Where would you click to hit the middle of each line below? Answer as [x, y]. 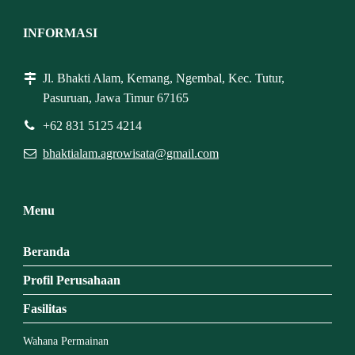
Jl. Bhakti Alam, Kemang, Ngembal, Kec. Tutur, [163, 78]
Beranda [46, 251]
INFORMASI [60, 32]
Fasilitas [44, 308]
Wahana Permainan [65, 341]
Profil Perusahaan [71, 280]
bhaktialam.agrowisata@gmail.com [130, 153]
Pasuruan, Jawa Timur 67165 [115, 97]
